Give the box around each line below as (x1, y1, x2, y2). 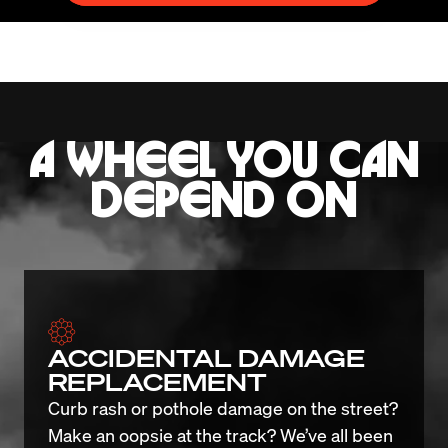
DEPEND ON (91, 180, 357, 222)
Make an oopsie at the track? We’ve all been (48, 422, 393, 446)
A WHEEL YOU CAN (29, 140, 419, 182)
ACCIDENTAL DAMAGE (48, 341, 365, 373)
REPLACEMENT (48, 365, 267, 397)
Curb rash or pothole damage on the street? (48, 395, 398, 419)
